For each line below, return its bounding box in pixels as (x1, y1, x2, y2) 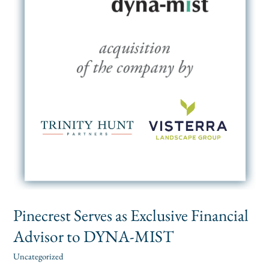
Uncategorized (13, 250, 64, 262)
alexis (70, 250, 89, 262)
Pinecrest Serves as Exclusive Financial (13, 204, 249, 226)
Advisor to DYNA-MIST (13, 225, 174, 247)
